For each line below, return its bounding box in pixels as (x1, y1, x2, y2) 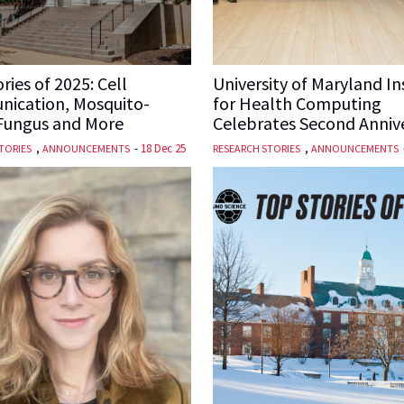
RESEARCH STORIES (213, 142, 300, 156)
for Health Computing (213, 92, 381, 115)
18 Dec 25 (140, 141, 186, 157)
